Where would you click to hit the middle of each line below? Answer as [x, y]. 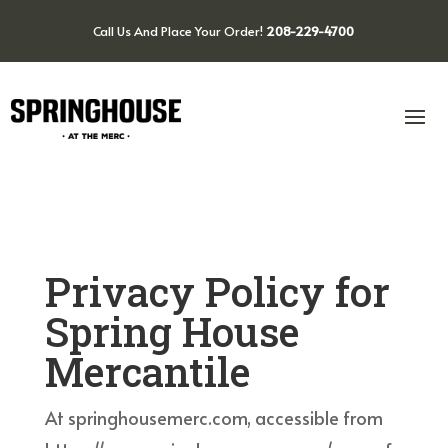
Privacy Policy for [217, 291]
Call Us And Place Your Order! [180, 31]
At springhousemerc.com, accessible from [213, 417]
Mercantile [147, 371]
